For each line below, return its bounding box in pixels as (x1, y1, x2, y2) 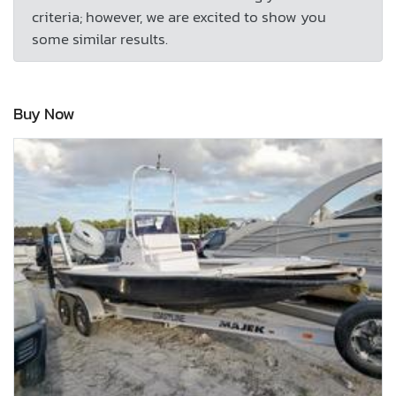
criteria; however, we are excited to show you (32, 5, 326, 28)
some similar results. (32, 27, 168, 50)
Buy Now (13, 101, 74, 126)
